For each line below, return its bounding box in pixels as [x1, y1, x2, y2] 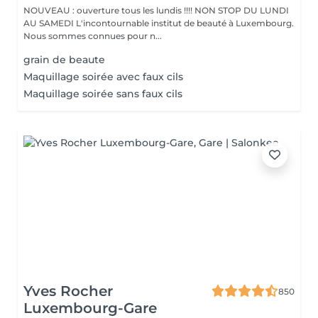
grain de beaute [23, 53, 105, 66]
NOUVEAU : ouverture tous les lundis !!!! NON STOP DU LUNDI [23, 5, 289, 16]
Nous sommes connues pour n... [23, 31, 162, 41]
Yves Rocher [23, 283, 113, 300]
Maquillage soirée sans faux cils [23, 87, 182, 100]
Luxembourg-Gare [23, 300, 157, 317]
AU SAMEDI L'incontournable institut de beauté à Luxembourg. [23, 18, 76, 28]
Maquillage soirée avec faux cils [23, 70, 183, 83]
